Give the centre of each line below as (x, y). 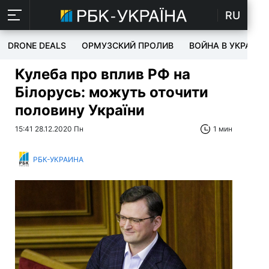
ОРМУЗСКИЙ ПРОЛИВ (128, 45)
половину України (80, 110)
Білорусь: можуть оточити (112, 92)
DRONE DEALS (37, 45)
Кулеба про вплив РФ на (103, 74)
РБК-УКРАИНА (58, 159)
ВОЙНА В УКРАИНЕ (228, 45)
